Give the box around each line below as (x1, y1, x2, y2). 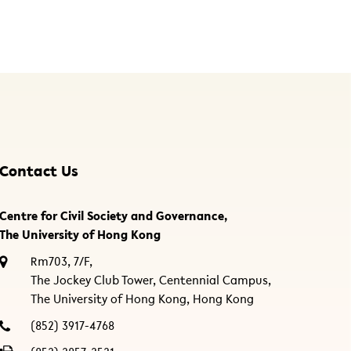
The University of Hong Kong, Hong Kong (31, 294, 255, 306)
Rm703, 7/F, (31, 256, 93, 269)
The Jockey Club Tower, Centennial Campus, (31, 275, 272, 288)
